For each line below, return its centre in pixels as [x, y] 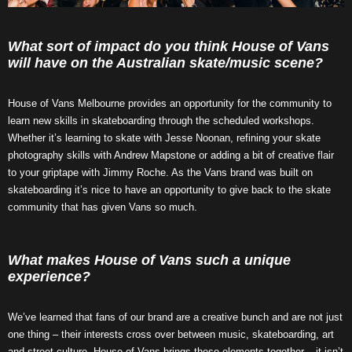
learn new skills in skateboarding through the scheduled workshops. [161, 121]
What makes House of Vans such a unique [149, 260]
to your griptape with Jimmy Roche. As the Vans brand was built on [160, 173]
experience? [49, 277]
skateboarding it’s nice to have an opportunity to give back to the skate [169, 190]
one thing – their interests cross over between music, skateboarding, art [171, 335]
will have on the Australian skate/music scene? [165, 63]
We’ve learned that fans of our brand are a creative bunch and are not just [175, 317]
